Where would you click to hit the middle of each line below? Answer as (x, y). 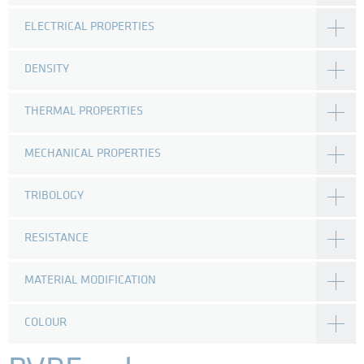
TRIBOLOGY (54, 196)
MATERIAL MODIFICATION (90, 281)
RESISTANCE (56, 238)
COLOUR (45, 323)
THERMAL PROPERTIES (84, 112)
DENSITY (47, 69)
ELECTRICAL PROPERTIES (89, 27)
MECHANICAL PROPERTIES (93, 154)
